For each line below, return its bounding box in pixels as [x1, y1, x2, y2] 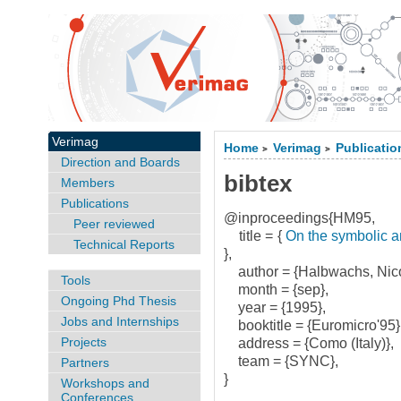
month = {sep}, [224, 282, 329, 297]
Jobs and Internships [60, 313, 179, 328]
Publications [60, 196, 129, 210]
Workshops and [60, 375, 149, 390]
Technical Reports [73, 237, 175, 252]
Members [60, 175, 115, 190]
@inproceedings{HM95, [224, 210, 376, 226]
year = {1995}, [224, 300, 327, 315]
